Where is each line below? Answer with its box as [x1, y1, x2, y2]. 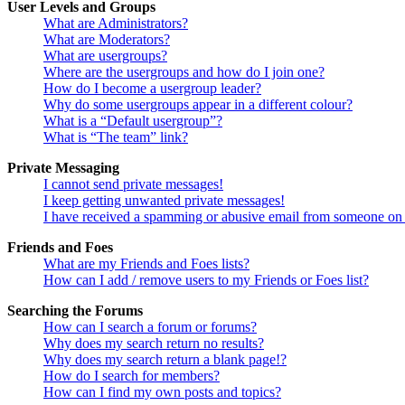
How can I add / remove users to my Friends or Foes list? [43, 272, 369, 288]
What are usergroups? [43, 48, 167, 64]
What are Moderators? [43, 32, 170, 48]
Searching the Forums [7, 303, 143, 319]
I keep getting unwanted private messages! [43, 193, 285, 209]
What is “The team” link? [43, 129, 188, 146]
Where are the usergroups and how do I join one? [43, 64, 325, 80]
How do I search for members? [43, 368, 220, 384]
